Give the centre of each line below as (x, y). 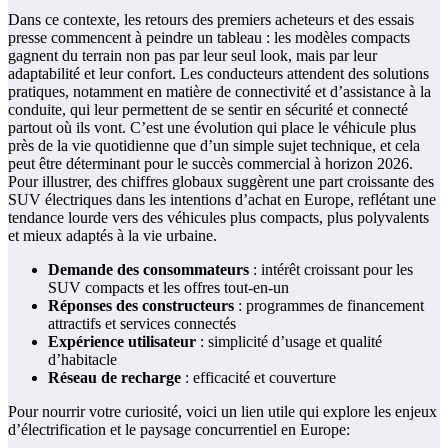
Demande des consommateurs (148, 269)
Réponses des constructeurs (141, 305)
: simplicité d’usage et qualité (289, 341)
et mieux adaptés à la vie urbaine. (112, 235)
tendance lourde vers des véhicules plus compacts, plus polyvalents (218, 217)
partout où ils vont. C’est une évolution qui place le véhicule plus (212, 127)
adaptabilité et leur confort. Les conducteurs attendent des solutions (218, 73)
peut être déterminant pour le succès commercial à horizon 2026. (210, 163)
